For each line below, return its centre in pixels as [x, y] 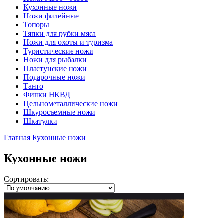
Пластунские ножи [55, 68]
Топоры [36, 25]
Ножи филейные [51, 16]
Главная [17, 137]
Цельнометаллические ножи [71, 103]
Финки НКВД [47, 95]
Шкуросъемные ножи [59, 112]
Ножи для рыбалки [55, 60]
